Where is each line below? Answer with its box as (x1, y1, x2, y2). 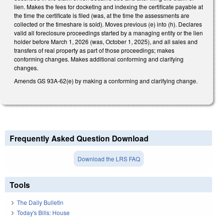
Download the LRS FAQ (77, 154, 140, 163)
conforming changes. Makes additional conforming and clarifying (14, 54, 184, 63)
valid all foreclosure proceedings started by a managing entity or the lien (14, 28, 203, 37)
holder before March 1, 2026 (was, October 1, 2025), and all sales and (14, 37, 198, 46)
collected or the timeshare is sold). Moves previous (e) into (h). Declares (14, 19, 202, 28)
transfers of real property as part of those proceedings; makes (14, 46, 174, 54)
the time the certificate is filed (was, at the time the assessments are (14, 11, 189, 19)
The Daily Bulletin (17, 198, 63, 207)
